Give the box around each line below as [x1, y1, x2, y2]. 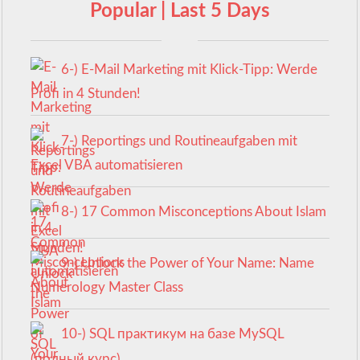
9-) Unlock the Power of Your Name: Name [60, 256, 314, 270]
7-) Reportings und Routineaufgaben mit [60, 133, 297, 148]
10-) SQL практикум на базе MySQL [60, 327, 284, 342]
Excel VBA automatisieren [31, 158, 183, 173]
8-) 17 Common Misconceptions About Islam [60, 205, 326, 219]
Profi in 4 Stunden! [31, 87, 141, 101]
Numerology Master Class [31, 280, 184, 295]
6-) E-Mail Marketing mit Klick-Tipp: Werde [60, 62, 317, 76]
